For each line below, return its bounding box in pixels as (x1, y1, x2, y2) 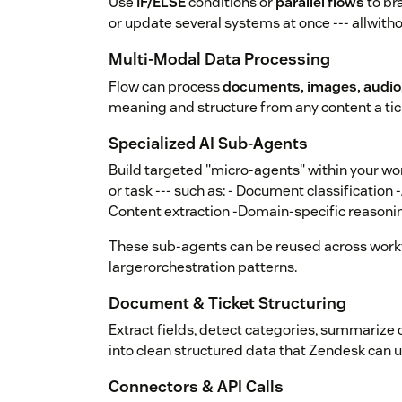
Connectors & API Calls (109, 375, 284, 397)
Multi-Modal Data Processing (109, 48, 330, 70)
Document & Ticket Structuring (109, 292, 346, 313)
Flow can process (109, 76, 223, 96)
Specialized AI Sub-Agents (109, 132, 308, 153)
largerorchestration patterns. (109, 257, 297, 276)
